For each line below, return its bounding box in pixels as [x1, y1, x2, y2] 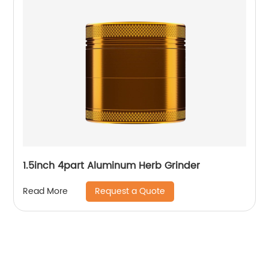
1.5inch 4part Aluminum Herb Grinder [23, 157, 201, 174]
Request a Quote [95, 184, 166, 198]
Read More [23, 184, 68, 199]
